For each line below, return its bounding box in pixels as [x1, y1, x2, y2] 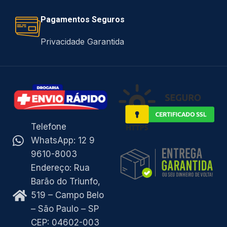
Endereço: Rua [31, 162, 90, 173]
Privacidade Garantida [41, 36, 125, 47]
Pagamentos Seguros [41, 15, 125, 24]
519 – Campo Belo [31, 190, 104, 200]
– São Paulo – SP [31, 203, 99, 214]
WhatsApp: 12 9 [31, 135, 95, 145]
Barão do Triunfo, [31, 176, 101, 186]
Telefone [31, 121, 67, 132]
